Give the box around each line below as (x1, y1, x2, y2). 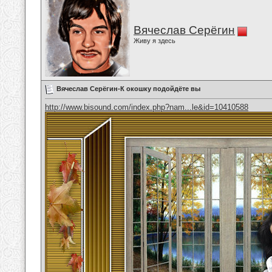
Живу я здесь (134, 37, 175, 44)
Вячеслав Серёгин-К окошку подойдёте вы (56, 84, 200, 92)
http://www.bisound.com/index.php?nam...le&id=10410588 (45, 103, 248, 112)
